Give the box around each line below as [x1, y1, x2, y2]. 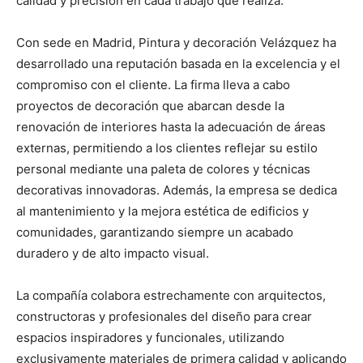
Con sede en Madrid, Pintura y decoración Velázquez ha [16, 35, 336, 51]
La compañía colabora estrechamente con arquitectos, [16, 288, 326, 304]
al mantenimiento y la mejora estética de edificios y [16, 203, 309, 220]
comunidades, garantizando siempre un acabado [16, 224, 293, 241]
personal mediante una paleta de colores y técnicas [16, 161, 310, 177]
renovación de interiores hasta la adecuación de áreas [16, 119, 326, 135]
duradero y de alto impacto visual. [16, 246, 209, 262]
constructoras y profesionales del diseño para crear [16, 309, 312, 325]
